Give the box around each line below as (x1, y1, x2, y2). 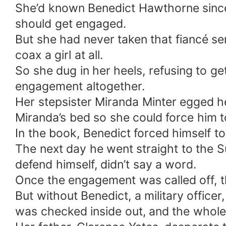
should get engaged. (15, 17, 127, 31)
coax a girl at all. (15, 48, 103, 63)
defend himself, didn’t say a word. (15, 157, 197, 172)
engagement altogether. (15, 79, 145, 94)
